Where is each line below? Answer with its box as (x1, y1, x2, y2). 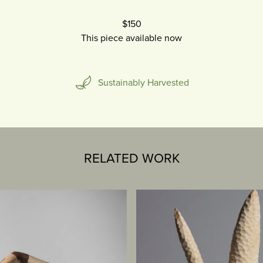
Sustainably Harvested (97, 77, 189, 89)
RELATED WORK (83, 150, 180, 167)
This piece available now (81, 32, 182, 45)
